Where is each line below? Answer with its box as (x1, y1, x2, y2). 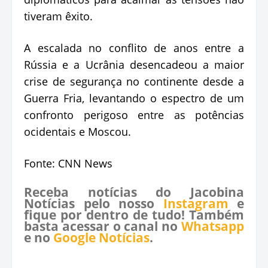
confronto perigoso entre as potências (24, 107, 244, 122)
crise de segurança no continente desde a (24, 74, 244, 89)
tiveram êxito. (24, 8, 93, 23)
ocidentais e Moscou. (24, 124, 131, 139)
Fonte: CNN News (24, 156, 112, 170)
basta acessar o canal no (24, 217, 181, 234)
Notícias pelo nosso (24, 194, 163, 212)
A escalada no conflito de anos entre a (24, 40, 244, 55)
